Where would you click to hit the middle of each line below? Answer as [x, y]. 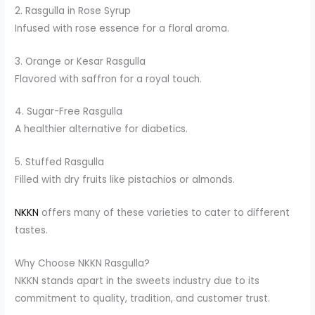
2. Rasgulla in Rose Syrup [73, 11]
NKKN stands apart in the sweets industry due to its [137, 281]
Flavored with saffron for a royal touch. [109, 79]
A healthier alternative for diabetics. [102, 129]
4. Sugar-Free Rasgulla [69, 112]
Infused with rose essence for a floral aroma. [122, 28]
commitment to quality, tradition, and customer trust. [143, 299]
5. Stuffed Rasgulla [60, 162]
